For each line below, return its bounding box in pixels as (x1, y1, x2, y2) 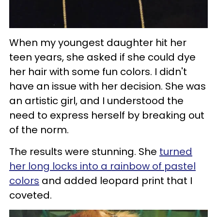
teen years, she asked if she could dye (9, 50, 196, 64)
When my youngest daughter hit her (9, 36, 186, 50)
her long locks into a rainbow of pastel (9, 159, 196, 173)
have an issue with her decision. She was (9, 79, 206, 93)
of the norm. (9, 123, 69, 137)
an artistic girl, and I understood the (9, 94, 184, 108)
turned (159, 145, 192, 159)
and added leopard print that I (39, 174, 192, 188)
